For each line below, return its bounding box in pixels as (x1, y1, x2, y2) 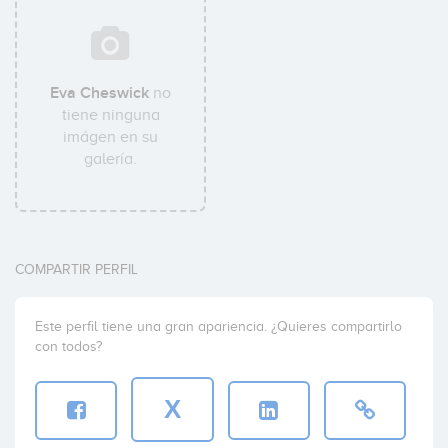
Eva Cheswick (50, 83, 150, 103)
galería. (84, 150, 138, 168)
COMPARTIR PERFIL (15, 262, 138, 277)
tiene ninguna (61, 106, 160, 124)
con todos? (35, 339, 102, 354)
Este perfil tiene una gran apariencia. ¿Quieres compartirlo (35, 319, 402, 334)
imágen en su (63, 128, 159, 146)
